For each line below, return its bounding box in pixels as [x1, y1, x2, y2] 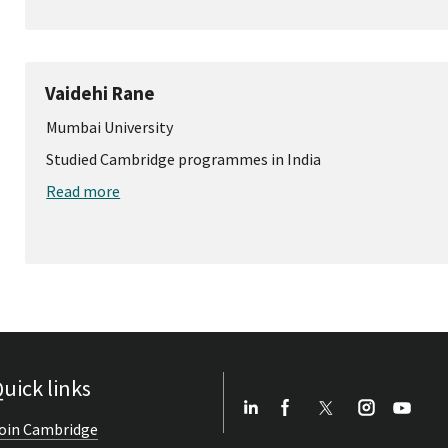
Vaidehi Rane [45, 80, 156, 105]
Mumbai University [46, 116, 174, 137]
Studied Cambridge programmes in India [46, 148, 322, 169]
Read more [46, 180, 121, 201]
